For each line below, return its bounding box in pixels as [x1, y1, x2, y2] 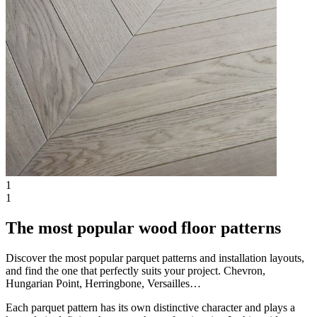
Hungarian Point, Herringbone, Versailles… [6, 277, 204, 289]
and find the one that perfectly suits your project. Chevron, [6, 264, 265, 277]
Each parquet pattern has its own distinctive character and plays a [6, 301, 295, 313]
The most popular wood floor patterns [6, 218, 281, 237]
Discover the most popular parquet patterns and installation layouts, [6, 251, 304, 264]
